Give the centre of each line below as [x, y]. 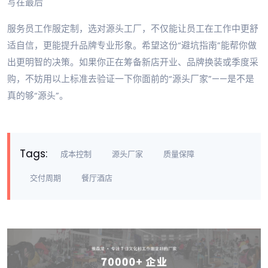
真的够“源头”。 [38, 96]
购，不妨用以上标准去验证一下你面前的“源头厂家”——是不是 [131, 79]
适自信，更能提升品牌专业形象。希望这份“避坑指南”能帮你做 [132, 45]
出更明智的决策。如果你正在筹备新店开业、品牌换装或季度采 [133, 62]
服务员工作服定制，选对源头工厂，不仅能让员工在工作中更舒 [133, 29]
